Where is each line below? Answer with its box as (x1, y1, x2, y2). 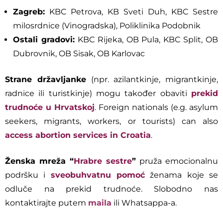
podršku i (5, 170, 51, 180)
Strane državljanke (5, 75, 86, 84)
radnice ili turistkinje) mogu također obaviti (5, 89, 191, 98)
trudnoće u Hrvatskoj (5, 103, 95, 112)
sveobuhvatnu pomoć (50, 170, 145, 180)
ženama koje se (145, 170, 219, 180)
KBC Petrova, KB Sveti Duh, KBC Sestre (45, 7, 218, 16)
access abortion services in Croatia (5, 130, 151, 140)
